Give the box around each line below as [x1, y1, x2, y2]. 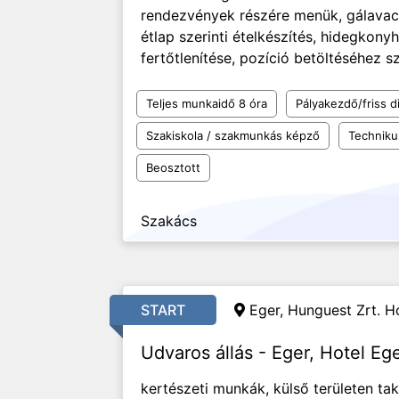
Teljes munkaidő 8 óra [146, 96, 267, 110]
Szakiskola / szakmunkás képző [146, 128, 320, 142]
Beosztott [146, 160, 200, 175]
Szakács [141, 212, 197, 230]
